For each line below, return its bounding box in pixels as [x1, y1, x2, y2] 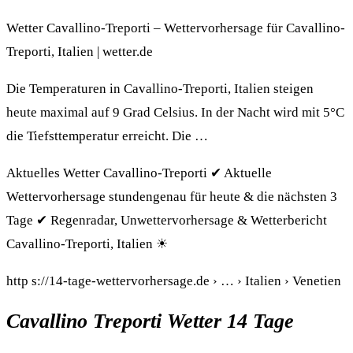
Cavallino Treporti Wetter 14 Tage [6, 309, 294, 333]
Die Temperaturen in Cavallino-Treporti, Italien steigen [6, 80, 314, 96]
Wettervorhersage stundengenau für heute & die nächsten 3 [6, 188, 337, 204]
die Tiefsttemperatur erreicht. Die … [6, 128, 208, 143]
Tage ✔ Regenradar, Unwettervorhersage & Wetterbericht [6, 212, 327, 228]
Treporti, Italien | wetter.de [6, 43, 153, 59]
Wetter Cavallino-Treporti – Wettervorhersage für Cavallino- [6, 20, 345, 35]
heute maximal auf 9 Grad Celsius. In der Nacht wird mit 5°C [6, 104, 344, 120]
